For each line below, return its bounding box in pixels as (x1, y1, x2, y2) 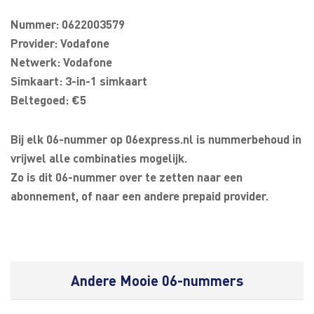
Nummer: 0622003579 (11, 16, 125, 32)
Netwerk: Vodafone (11, 54, 112, 69)
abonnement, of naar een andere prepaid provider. (11, 188, 268, 203)
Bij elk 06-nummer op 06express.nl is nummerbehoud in (11, 131, 301, 146)
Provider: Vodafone (11, 35, 109, 50)
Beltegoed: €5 (11, 92, 86, 107)
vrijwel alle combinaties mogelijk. (11, 150, 187, 165)
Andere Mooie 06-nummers (71, 271, 243, 289)
